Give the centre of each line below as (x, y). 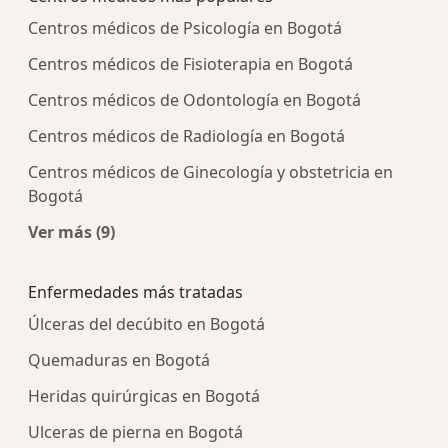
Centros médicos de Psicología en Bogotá (185, 28)
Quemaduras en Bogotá (119, 360)
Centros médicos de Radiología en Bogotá (186, 136)
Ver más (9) (71, 232)
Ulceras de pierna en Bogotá (135, 432)
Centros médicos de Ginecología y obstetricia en (210, 172)
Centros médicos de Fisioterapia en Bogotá (190, 64)
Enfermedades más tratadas (135, 292)
